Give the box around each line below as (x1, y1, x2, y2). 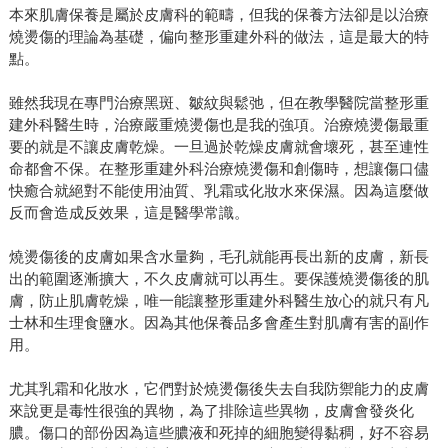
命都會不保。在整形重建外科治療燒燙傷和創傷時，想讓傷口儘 (8, 160, 429, 178)
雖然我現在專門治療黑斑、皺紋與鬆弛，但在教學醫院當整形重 (8, 94, 429, 112)
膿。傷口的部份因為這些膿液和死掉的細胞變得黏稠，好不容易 (8, 424, 429, 442)
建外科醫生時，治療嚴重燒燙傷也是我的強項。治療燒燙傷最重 (8, 116, 429, 134)
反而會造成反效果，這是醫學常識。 (8, 204, 249, 222)
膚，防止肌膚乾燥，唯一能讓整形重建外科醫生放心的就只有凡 (8, 292, 429, 310)
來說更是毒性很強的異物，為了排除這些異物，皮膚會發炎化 (8, 402, 414, 420)
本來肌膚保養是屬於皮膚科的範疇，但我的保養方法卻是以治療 (8, 6, 429, 24)
